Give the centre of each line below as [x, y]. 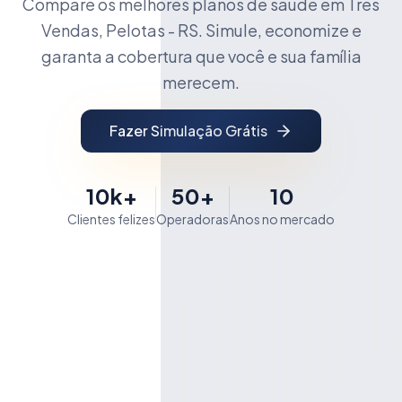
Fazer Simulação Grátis [188, 130]
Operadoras [192, 218]
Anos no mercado [282, 218]
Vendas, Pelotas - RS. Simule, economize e [201, 30]
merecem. [201, 82]
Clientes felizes [111, 218]
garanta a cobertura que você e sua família [201, 56]
